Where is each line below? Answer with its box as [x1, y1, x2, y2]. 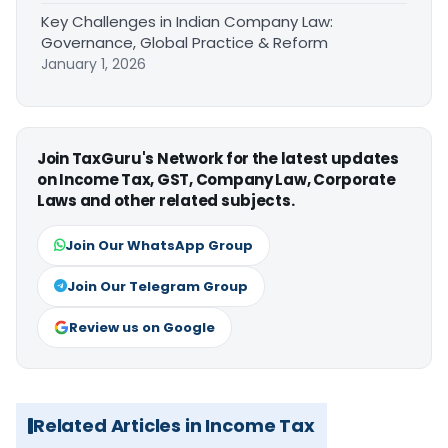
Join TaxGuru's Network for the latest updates [37, 148, 399, 170]
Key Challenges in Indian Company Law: [41, 11, 333, 33]
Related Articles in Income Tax [33, 413, 315, 439]
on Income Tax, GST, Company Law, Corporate [37, 169, 396, 191]
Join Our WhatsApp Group [65, 236, 253, 256]
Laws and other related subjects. [37, 190, 295, 212]
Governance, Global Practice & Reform [41, 32, 328, 54]
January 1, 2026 [41, 54, 146, 75]
